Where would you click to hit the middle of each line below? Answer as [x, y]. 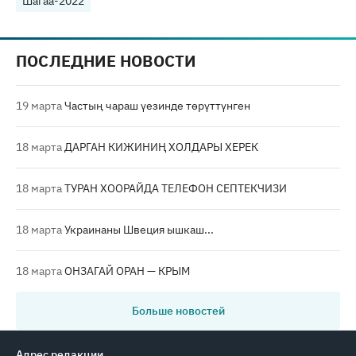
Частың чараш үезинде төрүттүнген [156, 106]
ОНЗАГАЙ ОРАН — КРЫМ [126, 271]
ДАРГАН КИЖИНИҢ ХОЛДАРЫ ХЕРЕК [160, 147]
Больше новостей [178, 311]
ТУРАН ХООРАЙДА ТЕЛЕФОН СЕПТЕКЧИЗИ [174, 188]
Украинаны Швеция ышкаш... [138, 230]
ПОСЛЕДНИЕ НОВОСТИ [106, 61]
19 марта [39, 106]
